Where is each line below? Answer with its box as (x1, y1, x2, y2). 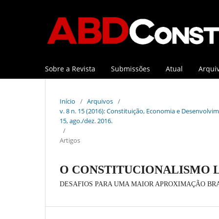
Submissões (111, 64, 150, 73)
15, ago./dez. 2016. (60, 116, 112, 125)
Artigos (60, 135, 80, 145)
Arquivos (87, 96, 113, 106)
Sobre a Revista (45, 64, 95, 73)
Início (60, 96, 75, 106)
